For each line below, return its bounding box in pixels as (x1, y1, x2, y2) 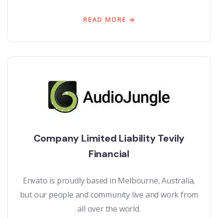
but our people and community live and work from (19, 189, 199, 200)
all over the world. (77, 203, 141, 214)
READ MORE (83, 15, 127, 24)
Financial (88, 147, 130, 160)
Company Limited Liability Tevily (33, 131, 185, 145)
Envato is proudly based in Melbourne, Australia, (22, 175, 196, 186)
